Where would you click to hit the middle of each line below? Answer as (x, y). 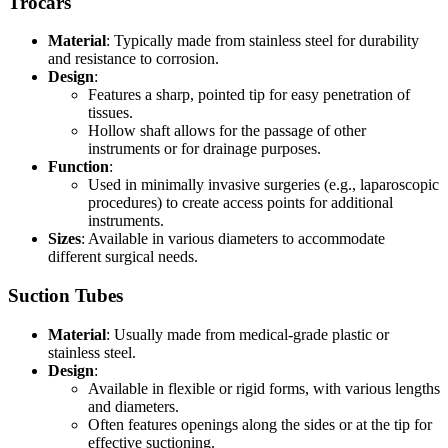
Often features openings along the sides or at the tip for (260, 424)
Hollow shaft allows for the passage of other (227, 131)
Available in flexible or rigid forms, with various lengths (264, 388)
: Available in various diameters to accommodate (233, 239)
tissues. (110, 113)
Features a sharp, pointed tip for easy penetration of (249, 95)
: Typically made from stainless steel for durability (262, 41)
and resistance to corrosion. (133, 59)
